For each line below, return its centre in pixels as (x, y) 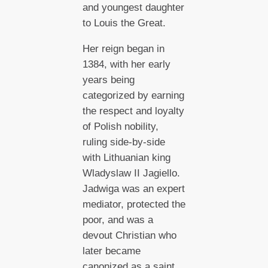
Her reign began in (123, 49)
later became (111, 251)
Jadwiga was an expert (133, 189)
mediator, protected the (134, 205)
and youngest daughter (133, 8)
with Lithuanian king (126, 158)
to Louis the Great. (124, 23)
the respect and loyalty (133, 111)
